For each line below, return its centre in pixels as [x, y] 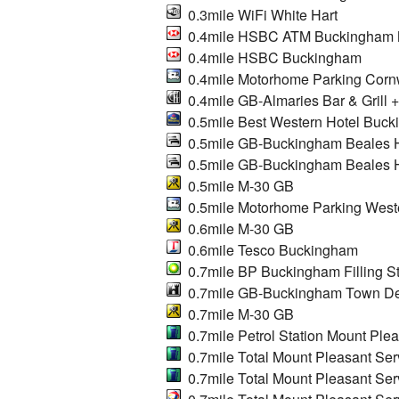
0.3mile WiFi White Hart [259, 14]
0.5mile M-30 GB [237, 185]
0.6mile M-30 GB [237, 228]
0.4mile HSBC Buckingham [271, 57]
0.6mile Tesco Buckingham [269, 249]
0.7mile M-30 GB [237, 313]
